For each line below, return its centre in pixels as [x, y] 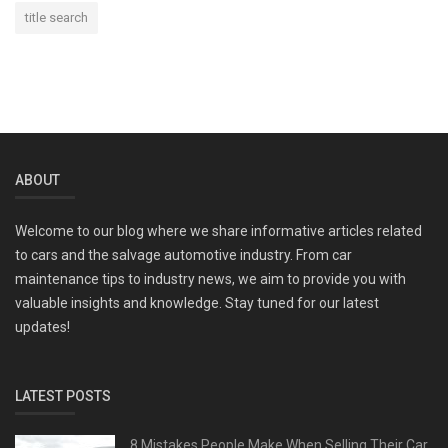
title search [56, 17]
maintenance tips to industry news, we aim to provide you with [210, 278]
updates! [42, 326]
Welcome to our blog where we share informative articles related [218, 230]
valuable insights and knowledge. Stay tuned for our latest [197, 302]
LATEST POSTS [63, 395]
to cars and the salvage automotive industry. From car [183, 254]
